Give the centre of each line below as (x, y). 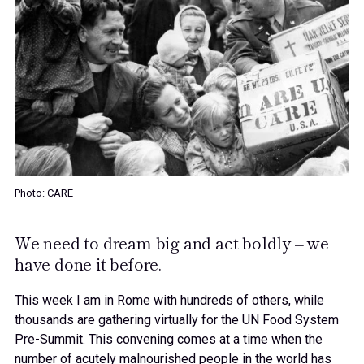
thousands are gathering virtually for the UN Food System (177, 319)
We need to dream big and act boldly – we (172, 242)
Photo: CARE (44, 193)
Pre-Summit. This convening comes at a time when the (169, 339)
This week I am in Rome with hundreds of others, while (169, 300)
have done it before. (89, 263)
